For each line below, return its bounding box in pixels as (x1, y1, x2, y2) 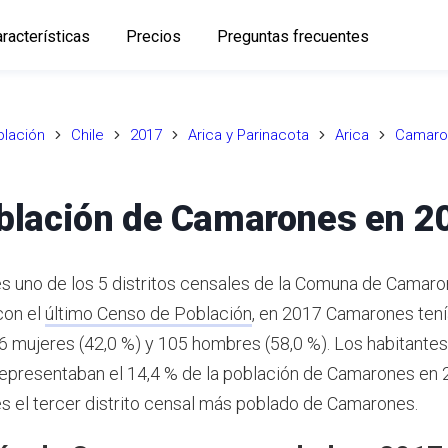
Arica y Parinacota (188, 126, 309, 144)
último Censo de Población (45, 302, 252, 324)
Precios (125, 26, 181, 46)
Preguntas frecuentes (216, 26, 369, 46)
